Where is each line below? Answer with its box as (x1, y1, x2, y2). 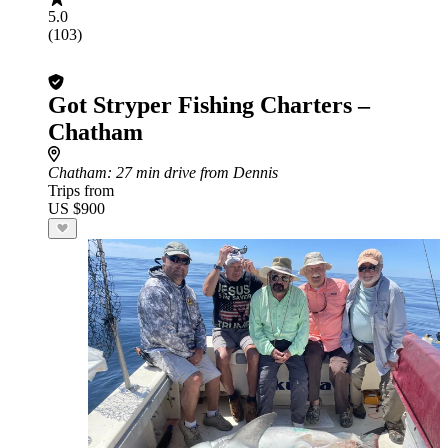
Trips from (48, 182, 114, 199)
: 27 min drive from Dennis (107, 164, 278, 181)
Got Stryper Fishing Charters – (48, 92, 370, 118)
